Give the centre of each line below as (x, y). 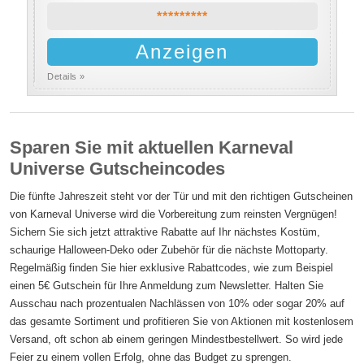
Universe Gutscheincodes (118, 169)
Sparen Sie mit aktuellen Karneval (152, 147)
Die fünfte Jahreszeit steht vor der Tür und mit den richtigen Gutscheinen (182, 196)
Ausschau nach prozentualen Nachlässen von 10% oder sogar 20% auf (178, 303)
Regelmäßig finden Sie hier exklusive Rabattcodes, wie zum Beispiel (172, 268)
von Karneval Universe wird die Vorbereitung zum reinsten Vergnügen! (174, 214)
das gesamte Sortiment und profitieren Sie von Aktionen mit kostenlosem (182, 321)
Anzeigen (182, 52)
